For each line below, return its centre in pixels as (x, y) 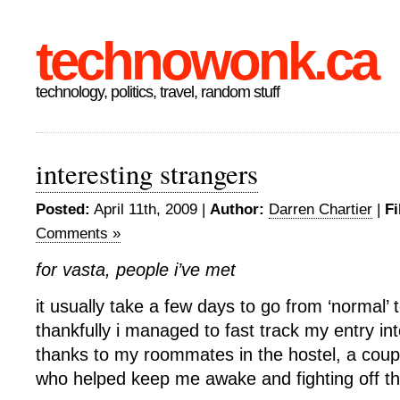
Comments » (78, 233)
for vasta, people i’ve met (136, 270)
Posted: (63, 209)
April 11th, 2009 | (150, 209)
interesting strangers (147, 174)
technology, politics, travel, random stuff (158, 92)
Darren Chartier (321, 209)
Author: (237, 209)
